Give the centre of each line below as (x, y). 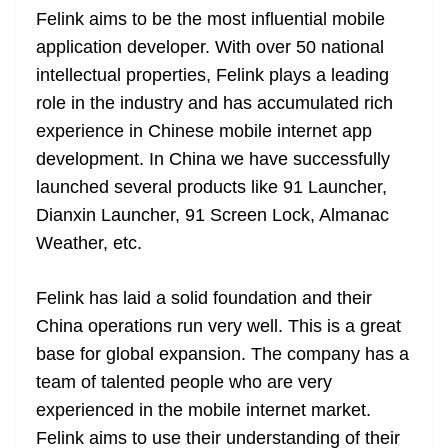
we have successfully (303, 159)
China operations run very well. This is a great (218, 326)
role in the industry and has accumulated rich (214, 103)
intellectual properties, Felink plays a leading (212, 75)
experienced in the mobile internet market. (203, 410)
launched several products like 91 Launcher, (211, 187)
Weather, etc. (89, 243)
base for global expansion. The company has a (222, 354)
